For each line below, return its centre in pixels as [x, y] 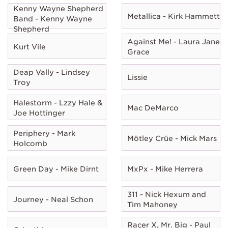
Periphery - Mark [44, 133]
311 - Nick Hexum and [167, 194]
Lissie [137, 77]
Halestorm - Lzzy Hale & [58, 103]
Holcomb [30, 143]
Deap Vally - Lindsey [52, 72]
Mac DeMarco [153, 108]
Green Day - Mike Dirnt [56, 169]
